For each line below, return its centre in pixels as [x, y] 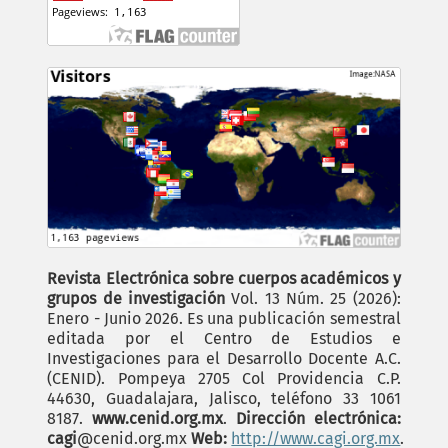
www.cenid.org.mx [158, 419]
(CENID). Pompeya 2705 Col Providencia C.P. [224, 379]
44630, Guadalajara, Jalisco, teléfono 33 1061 [224, 399]
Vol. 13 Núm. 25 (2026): [313, 299]
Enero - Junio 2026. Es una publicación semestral [224, 319]
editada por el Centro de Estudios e [224, 339]
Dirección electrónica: [318, 419]
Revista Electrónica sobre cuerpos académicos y [224, 279]
